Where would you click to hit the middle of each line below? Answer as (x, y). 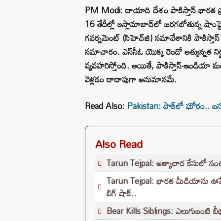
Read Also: (106, 106)
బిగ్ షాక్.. (121, 193)
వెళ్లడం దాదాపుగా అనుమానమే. (131, 79)
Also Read (119, 144)
